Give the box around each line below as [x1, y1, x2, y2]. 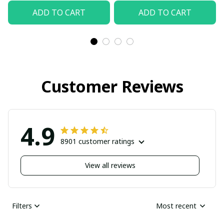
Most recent [156, 201, 196, 211]
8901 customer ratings [60, 136, 134, 146]
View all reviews [84, 160, 135, 170]
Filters [12, 201, 32, 211]
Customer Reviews [40, 75, 183, 97]
